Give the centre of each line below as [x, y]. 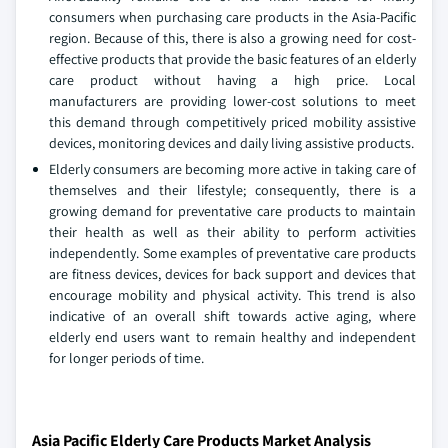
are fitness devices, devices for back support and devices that [232, 274]
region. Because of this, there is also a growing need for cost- [232, 38]
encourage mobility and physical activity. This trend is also [232, 295]
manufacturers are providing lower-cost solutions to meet [232, 101]
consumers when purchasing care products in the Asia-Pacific [232, 17]
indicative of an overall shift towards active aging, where [232, 316]
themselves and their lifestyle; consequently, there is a [232, 190]
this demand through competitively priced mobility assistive [232, 122]
